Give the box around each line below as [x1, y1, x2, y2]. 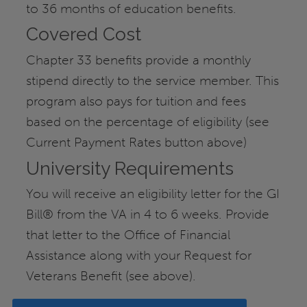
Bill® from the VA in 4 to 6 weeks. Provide [26, 206, 270, 223]
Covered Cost [26, 23, 142, 45]
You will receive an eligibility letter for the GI [26, 186, 280, 202]
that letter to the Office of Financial [26, 227, 231, 243]
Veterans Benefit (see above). [26, 268, 197, 284]
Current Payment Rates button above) [26, 134, 247, 150]
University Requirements [26, 157, 234, 179]
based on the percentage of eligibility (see [26, 114, 270, 130]
